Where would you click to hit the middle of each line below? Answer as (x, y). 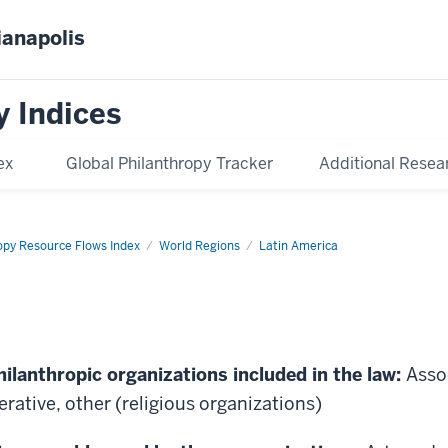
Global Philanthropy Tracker (170, 163)
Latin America (298, 245)
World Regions (199, 245)
